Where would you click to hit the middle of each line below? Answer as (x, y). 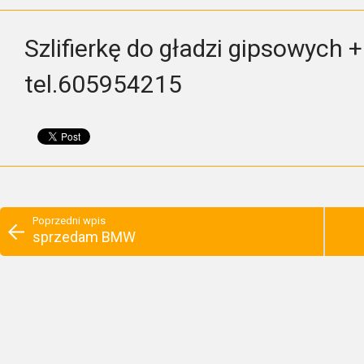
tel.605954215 (103, 84)
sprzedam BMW (84, 237)
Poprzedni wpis (69, 221)
